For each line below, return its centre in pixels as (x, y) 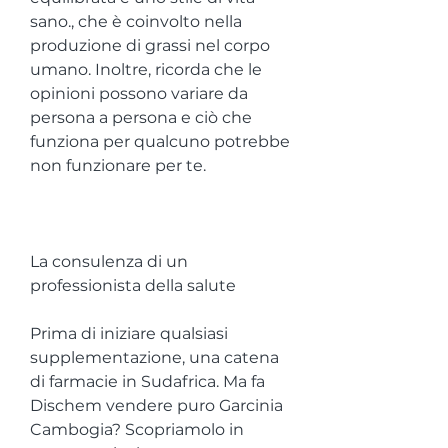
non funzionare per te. (118, 165)
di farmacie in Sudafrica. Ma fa (147, 381)
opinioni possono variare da (139, 93)
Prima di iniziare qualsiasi (129, 333)
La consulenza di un (109, 261)
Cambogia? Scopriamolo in (137, 429)
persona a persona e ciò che (141, 117)
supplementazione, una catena (154, 357)
